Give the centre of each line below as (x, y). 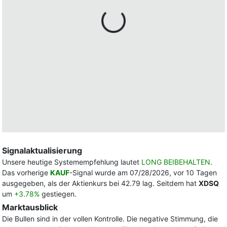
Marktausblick (30, 207)
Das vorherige (26, 173)
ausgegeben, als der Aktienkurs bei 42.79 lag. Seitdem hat (100, 183)
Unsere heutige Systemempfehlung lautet (72, 162)
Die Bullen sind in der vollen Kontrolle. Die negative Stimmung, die (110, 219)
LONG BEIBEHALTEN (176, 162)
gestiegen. (58, 194)
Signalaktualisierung (42, 150)
